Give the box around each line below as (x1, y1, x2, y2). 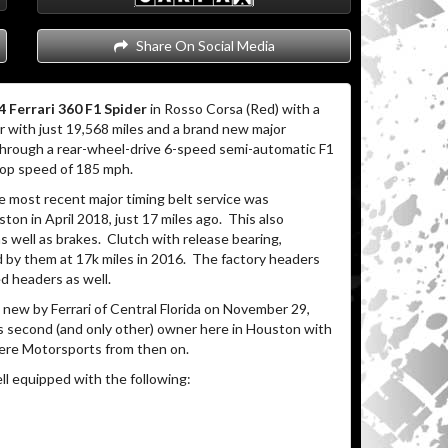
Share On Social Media (130, 37, 276, 54)
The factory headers (191, 250, 320, 267)
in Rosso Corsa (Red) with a (146, 100, 320, 117)
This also (227, 210, 284, 227)
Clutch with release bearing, (106, 230, 282, 247)
